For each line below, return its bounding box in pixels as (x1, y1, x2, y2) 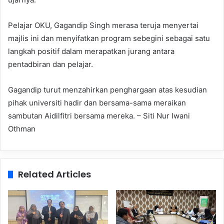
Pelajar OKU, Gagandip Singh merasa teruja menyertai (8, 20, 198, 30)
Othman (8, 124, 35, 134)
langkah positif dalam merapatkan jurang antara (8, 46, 174, 56)
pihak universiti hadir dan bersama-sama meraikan (8, 98, 186, 108)
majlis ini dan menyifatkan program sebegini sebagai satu (8, 33, 210, 43)
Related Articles (18, 168, 91, 181)
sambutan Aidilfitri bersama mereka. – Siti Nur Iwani (8, 111, 190, 121)
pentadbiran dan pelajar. (8, 59, 93, 69)
